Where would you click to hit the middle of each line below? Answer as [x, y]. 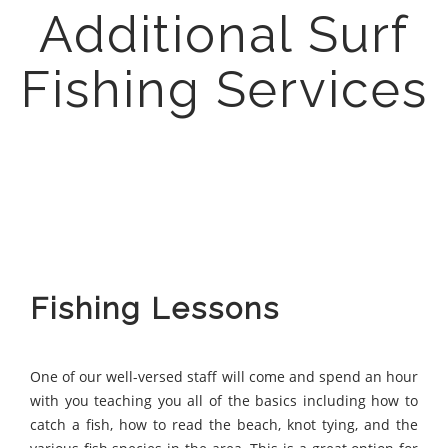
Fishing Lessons [155, 308]
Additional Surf [224, 34]
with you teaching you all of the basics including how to [224, 400]
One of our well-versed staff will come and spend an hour [224, 376]
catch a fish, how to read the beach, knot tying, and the [224, 424]
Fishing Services [224, 89]
